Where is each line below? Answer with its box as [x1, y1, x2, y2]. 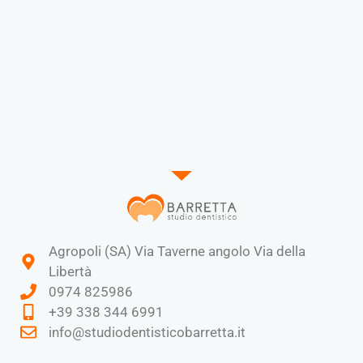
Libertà [49, 263, 92, 280]
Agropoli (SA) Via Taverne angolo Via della [49, 242, 305, 259]
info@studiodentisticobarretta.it [49, 323, 246, 340]
